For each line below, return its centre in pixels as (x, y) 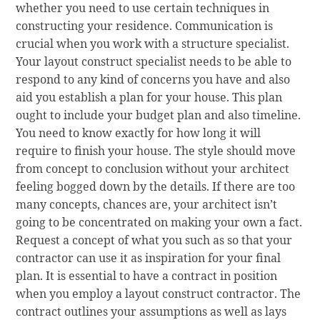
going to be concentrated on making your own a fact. (159, 222)
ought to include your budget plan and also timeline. (159, 115)
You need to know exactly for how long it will (139, 133)
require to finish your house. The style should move (156, 151)
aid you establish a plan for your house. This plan (149, 97)
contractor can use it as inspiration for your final (149, 258)
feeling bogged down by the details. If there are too (156, 187)
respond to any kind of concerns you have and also (153, 80)
